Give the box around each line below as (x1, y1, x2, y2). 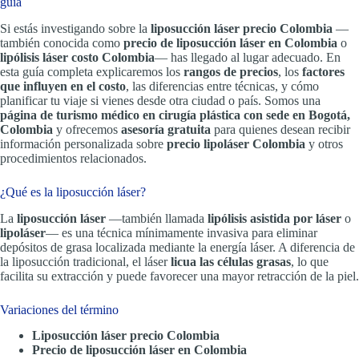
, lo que (291, 254, 329, 268)
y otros (305, 136, 343, 151)
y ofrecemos (53, 122, 121, 136)
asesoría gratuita (121, 122, 211, 136)
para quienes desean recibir (211, 122, 350, 136)
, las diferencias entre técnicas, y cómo (126, 79, 319, 93)
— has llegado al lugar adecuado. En (155, 50, 341, 64)
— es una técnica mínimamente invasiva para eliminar (46, 225, 317, 240)
